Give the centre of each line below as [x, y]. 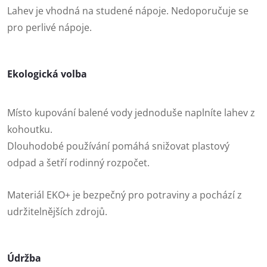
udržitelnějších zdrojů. [57, 212]
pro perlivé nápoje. [49, 28]
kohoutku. [30, 130]
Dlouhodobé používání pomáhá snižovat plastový [118, 146]
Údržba [24, 258]
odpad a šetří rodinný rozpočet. [78, 163]
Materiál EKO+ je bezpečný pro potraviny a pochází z [125, 195]
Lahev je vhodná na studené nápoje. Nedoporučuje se [128, 11]
